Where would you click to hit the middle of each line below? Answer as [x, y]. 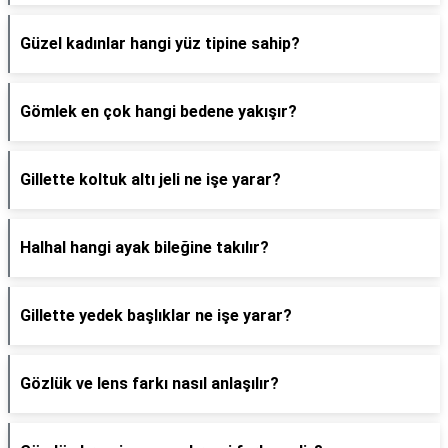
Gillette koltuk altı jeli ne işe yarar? [150, 179]
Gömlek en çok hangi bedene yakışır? [158, 111]
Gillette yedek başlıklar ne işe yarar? [156, 315]
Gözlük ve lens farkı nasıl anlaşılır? [149, 383]
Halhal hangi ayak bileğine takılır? [144, 247]
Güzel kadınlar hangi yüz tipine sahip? [160, 43]
